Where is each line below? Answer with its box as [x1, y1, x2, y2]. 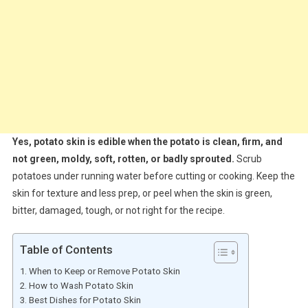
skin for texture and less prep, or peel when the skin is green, [12, 187, 272, 199]
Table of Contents [19, 243, 113, 257]
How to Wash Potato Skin [28, 280, 133, 291]
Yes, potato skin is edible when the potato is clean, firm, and [12, 135, 283, 147]
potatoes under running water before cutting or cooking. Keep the [12, 170, 295, 181]
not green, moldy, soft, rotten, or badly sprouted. [12, 153, 234, 164]
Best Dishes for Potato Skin [28, 294, 141, 305]
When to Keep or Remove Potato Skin [28, 265, 180, 276]
